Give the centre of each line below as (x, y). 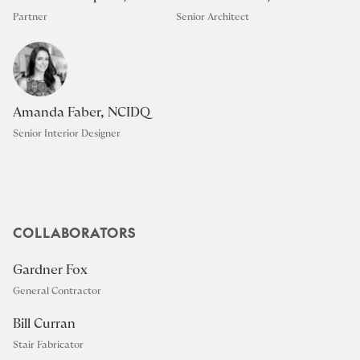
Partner (30, 16)
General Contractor (57, 290)
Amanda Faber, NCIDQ (82, 112)
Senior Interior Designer (67, 133)
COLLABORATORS (74, 232)
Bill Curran (44, 323)
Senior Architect (213, 16)
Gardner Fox (50, 270)
